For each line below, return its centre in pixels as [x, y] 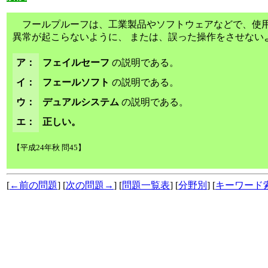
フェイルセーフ [77, 63]
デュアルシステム [82, 102]
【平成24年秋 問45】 [49, 147]
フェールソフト [77, 82]
